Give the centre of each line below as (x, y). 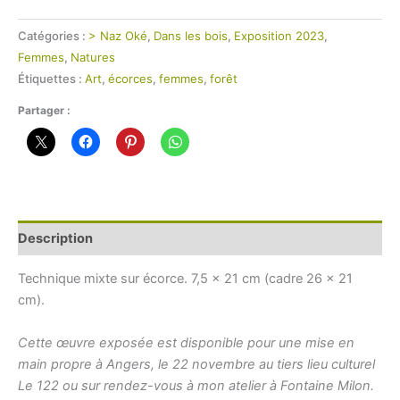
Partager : (44, 110)
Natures (93, 58)
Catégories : (53, 36)
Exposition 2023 (279, 36)
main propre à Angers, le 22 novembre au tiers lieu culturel (196, 364)
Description (55, 238)
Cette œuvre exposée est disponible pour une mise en (186, 342)
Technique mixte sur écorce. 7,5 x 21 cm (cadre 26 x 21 (185, 279)
